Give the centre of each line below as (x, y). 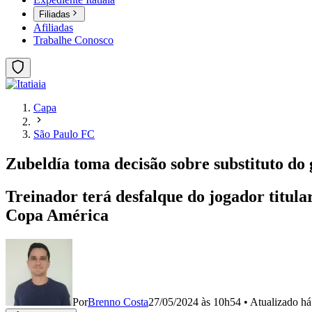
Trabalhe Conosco (73, 40)
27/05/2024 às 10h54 (195, 302)
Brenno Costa (118, 302)
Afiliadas (53, 28)
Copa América (57, 216)
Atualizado (275, 302)
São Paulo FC (64, 134)
